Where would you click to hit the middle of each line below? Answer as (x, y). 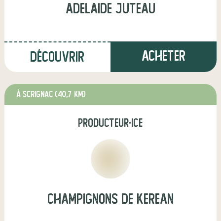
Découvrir (57, 57)
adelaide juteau (110, 9)
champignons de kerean (110, 199)
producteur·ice (110, 123)
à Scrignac (36, 94)
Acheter (163, 56)
